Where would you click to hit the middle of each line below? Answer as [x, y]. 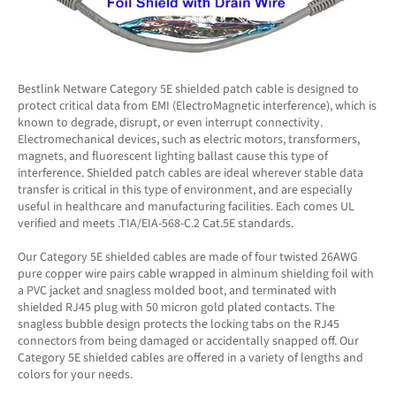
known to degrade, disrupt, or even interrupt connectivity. [170, 123]
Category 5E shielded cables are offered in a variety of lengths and [190, 358]
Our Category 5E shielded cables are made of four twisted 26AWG [188, 258]
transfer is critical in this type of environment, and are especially [185, 190]
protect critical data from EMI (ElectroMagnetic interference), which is [197, 107]
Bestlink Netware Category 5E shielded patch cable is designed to [188, 90]
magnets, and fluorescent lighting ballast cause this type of [173, 157]
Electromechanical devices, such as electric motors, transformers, [189, 140]
